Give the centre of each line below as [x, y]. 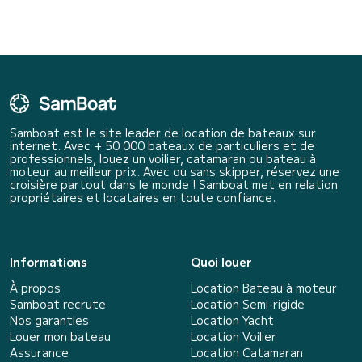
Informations [48, 261]
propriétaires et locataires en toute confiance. [143, 197]
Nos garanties [49, 320]
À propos [35, 287]
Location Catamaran [247, 352]
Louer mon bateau [60, 336]
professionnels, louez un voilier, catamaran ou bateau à [163, 158]
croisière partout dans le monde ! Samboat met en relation [174, 184]
